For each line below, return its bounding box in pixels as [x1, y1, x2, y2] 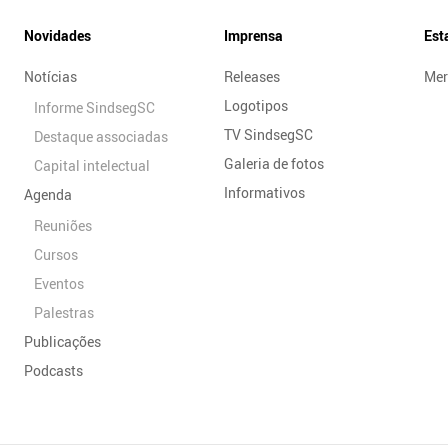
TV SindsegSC [224, 124, 313, 144]
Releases [224, 66, 280, 86]
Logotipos [224, 95, 288, 115]
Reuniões [34, 215, 92, 235]
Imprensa [224, 25, 283, 45]
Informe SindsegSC [34, 97, 155, 117]
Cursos [34, 244, 78, 264]
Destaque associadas [34, 126, 168, 146]
